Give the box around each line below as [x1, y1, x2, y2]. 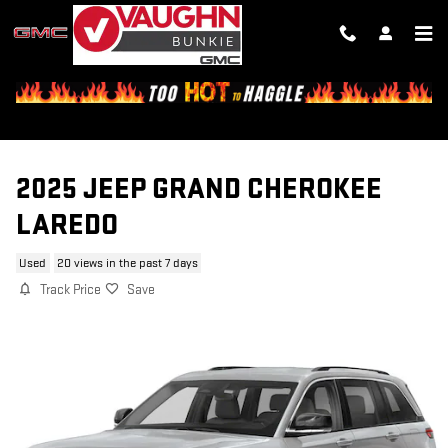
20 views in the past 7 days [56, 255, 198, 271]
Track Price [40, 281, 101, 299]
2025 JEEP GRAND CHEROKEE [16, 172, 382, 207]
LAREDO [16, 208, 118, 243]
